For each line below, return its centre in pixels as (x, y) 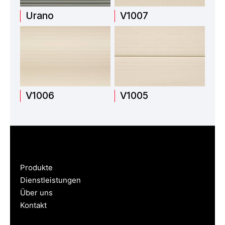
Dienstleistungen (50, 180)
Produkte (36, 168)
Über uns (36, 193)
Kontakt (33, 205)
